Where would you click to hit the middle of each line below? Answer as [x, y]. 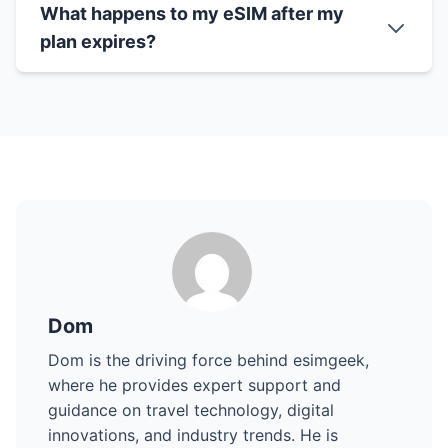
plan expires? [98, 42]
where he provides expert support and [194, 385]
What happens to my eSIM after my [192, 14]
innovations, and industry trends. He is [193, 435]
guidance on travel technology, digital [191, 410]
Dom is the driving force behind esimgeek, [208, 360]
